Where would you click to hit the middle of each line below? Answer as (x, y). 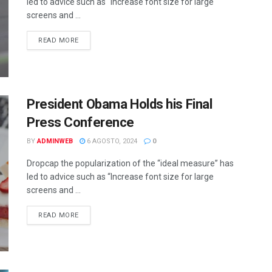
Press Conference (80, 122)
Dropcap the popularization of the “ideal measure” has (130, 163)
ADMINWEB (55, 141)
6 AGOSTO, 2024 (111, 141)
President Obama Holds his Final (120, 104)
